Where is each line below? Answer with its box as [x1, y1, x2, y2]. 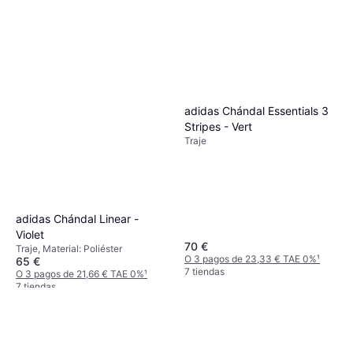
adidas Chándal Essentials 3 [184, 104, 329, 118]
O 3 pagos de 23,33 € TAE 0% [184, 253, 317, 266]
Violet [16, 227, 44, 241]
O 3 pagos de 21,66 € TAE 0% [16, 267, 144, 280]
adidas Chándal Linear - [16, 211, 139, 225]
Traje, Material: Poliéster [16, 242, 122, 255]
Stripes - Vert [184, 120, 252, 134]
